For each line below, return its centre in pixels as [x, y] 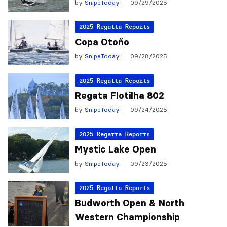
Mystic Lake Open [116, 149]
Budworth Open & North [130, 203]
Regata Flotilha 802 [120, 96]
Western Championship [127, 217]
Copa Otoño [102, 42]
